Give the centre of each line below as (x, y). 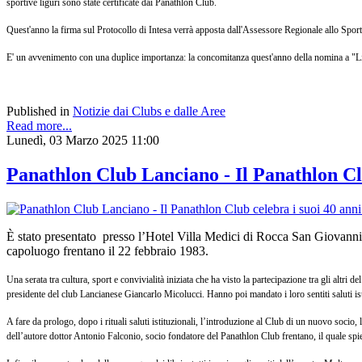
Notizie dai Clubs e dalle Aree (149, 111)
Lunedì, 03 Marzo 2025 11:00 (83, 140)
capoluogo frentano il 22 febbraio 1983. (109, 250)
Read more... (39, 125)
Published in (38, 111)
